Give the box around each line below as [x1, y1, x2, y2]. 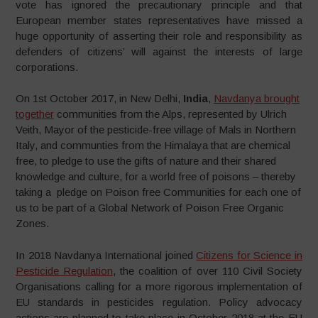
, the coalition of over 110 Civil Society [113, 264, 302, 277]
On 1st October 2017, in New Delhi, [16, 92, 184, 104]
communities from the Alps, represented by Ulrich [54, 108, 287, 120]
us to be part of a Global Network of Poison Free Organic [16, 202, 285, 214]
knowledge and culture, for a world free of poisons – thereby [16, 170, 297, 182]
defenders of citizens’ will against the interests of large [16, 45, 302, 57]
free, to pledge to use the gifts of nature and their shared [16, 155, 277, 167]
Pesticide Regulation [16, 264, 114, 277]
